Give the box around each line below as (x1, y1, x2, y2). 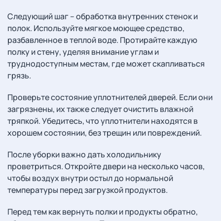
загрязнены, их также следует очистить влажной (7, 104, 193, 114)
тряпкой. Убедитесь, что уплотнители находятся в (7, 115, 198, 126)
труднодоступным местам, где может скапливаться (7, 58, 205, 69)
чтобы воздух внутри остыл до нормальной (7, 173, 173, 184)
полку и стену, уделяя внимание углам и (7, 46, 159, 57)
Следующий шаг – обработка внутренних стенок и (7, 11, 198, 22)
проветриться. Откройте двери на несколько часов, (7, 161, 205, 172)
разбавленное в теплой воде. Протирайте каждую (7, 35, 197, 45)
